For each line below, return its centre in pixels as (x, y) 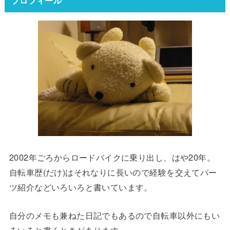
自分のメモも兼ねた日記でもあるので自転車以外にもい (114, 215)
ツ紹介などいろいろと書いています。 (81, 187)
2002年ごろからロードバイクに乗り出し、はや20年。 (112, 157)
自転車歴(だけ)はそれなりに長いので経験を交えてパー (113, 172)
